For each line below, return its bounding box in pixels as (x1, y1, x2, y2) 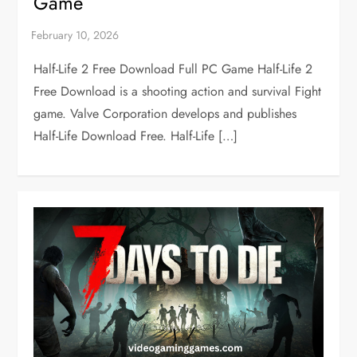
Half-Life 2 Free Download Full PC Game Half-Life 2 (33, 59, 313, 78)
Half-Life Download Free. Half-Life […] (33, 126, 238, 145)
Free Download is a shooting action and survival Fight (33, 81, 322, 100)
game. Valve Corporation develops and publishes (33, 104, 297, 123)
